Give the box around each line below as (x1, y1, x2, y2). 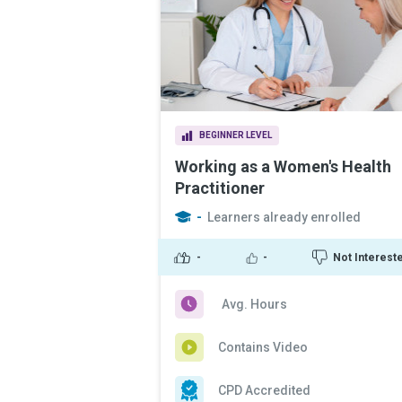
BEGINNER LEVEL (199, 130, 272, 140)
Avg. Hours (222, 297, 287, 311)
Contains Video (218, 340, 308, 354)
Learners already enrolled (207, 210, 361, 224)
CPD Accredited (218, 383, 310, 398)
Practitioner (175, 179, 265, 197)
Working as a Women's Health (175, 157, 391, 176)
